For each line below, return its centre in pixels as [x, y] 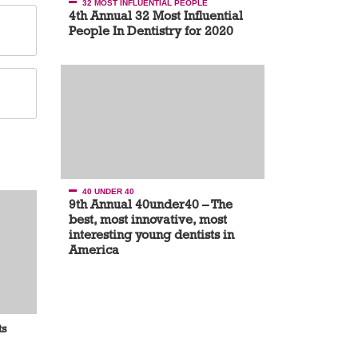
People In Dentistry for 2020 [151, 31]
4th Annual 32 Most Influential [156, 16]
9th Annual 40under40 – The [151, 205]
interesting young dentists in [151, 235]
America [94, 250]
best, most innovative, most [148, 220]
